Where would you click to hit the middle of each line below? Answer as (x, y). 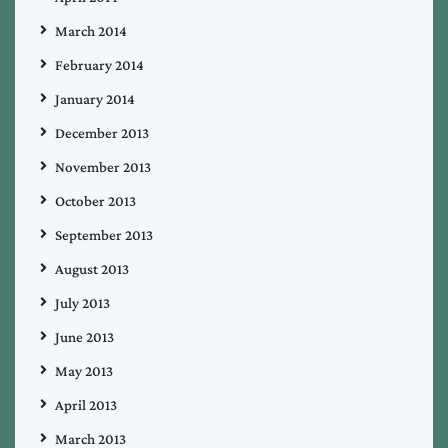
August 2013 (92, 268)
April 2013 (86, 404)
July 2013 (82, 302)
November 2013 (103, 166)
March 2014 (91, 30)
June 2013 (84, 336)
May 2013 (84, 370)
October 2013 (95, 200)
